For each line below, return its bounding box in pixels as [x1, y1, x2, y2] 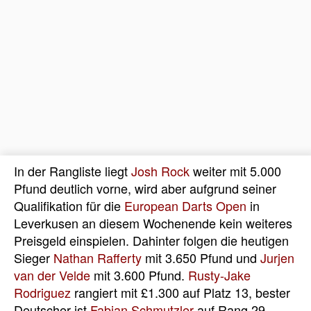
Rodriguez [14, 283, 71, 302]
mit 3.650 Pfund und [142, 249, 260, 267]
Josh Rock [131, 162, 190, 180]
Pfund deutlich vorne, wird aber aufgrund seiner [14, 179, 276, 198]
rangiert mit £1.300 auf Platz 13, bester [71, 283, 290, 302]
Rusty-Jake [188, 266, 251, 285]
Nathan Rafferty [53, 249, 142, 267]
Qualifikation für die [14, 196, 124, 215]
